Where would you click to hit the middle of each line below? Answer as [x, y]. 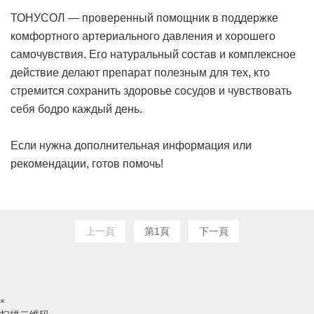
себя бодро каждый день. [76, 109]
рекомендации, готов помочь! [87, 164]
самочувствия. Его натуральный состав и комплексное [153, 55]
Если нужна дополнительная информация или [131, 146]
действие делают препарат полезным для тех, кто [140, 73]
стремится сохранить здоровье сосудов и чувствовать [151, 91]
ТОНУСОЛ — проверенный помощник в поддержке [144, 18]
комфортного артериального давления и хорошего [143, 36]
